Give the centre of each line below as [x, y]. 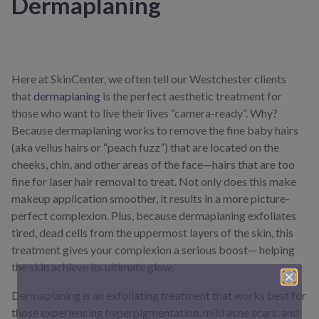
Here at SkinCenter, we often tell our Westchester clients [149, 79]
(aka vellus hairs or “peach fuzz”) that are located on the [145, 147]
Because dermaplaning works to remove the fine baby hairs [155, 130]
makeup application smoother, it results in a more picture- [151, 199]
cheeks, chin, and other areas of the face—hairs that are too [153, 164]
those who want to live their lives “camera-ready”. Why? [145, 113]
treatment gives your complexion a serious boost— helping [153, 250]
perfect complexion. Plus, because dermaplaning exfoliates [154, 216]
